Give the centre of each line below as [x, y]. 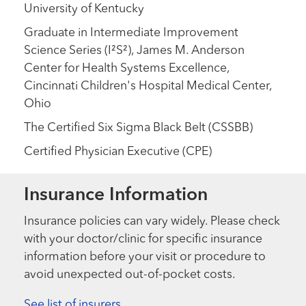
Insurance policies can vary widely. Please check [152, 222]
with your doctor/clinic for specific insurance [143, 240]
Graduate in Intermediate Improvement [131, 33]
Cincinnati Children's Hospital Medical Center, [148, 87]
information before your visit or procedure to [145, 258]
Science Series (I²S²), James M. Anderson [135, 51]
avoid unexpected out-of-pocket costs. [130, 275]
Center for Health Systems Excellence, [127, 69]
